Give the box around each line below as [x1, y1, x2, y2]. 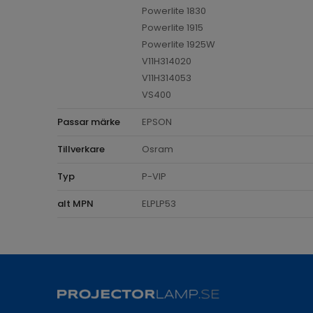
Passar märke [57, 115, 120, 129]
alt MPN [57, 196, 94, 210]
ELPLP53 [142, 196, 176, 210]
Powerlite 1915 [142, 20, 203, 34]
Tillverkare [57, 142, 105, 156]
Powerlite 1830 [142, 3, 206, 17]
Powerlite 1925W [142, 37, 215, 51]
